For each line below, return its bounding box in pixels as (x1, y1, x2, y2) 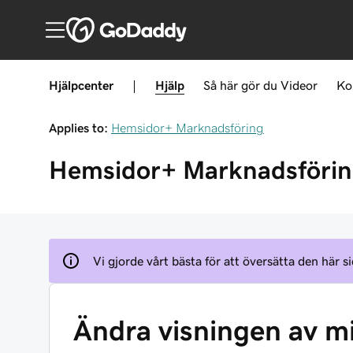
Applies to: (49, 121, 108, 134)
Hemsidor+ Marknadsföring (111, 121, 264, 134)
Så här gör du (203, 79, 277, 91)
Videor (281, 79, 318, 91)
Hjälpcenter (49, 79, 113, 91)
